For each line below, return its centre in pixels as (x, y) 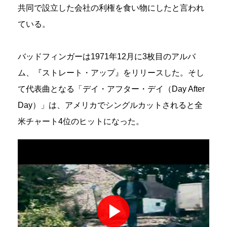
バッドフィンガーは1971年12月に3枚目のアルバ (107, 57)
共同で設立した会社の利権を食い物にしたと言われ (111, 8)
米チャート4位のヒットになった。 (81, 122)
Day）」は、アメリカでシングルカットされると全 (110, 105)
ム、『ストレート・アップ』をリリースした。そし (111, 73)
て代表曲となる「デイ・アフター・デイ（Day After (111, 89)
